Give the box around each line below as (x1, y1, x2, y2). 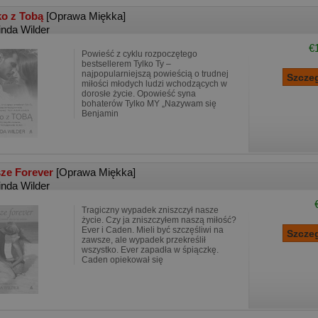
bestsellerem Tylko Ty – (82, 59, 171, 69)
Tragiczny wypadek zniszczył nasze (82, 205, 219, 215)
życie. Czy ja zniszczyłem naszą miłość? (82, 215, 236, 225)
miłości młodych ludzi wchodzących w (82, 79, 227, 89)
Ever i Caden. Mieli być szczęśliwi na (82, 225, 224, 235)
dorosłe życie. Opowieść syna (82, 89, 196, 99)
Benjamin (82, 109, 119, 119)
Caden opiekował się (82, 255, 163, 265)
